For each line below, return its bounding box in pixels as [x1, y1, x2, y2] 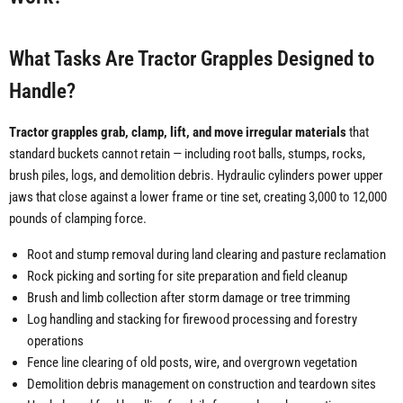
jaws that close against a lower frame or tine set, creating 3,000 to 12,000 [9, 189, 387, 206]
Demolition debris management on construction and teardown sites [27, 376, 376, 393]
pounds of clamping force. [9, 210, 147, 228]
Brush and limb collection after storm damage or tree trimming [27, 290, 350, 307]
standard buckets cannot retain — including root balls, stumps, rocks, [9, 146, 365, 163]
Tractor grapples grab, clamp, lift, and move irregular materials [9, 124, 346, 141]
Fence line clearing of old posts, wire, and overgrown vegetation [27, 354, 357, 372]
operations [27, 333, 84, 350]
